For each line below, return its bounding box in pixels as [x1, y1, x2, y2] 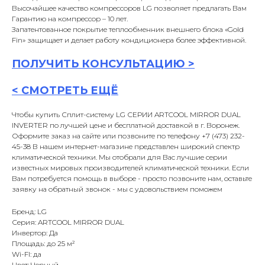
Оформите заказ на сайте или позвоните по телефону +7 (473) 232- [12, 131, 245, 141]
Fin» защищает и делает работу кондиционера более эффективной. [12, 35, 246, 45]
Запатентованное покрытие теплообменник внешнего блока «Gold [12, 25, 244, 34]
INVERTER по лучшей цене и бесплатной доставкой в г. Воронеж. [12, 121, 240, 130]
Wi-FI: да [12, 250, 41, 259]
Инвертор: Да [12, 228, 58, 238]
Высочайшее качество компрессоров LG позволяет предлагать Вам [12, 4, 247, 13]
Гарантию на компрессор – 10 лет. [12, 14, 128, 24]
